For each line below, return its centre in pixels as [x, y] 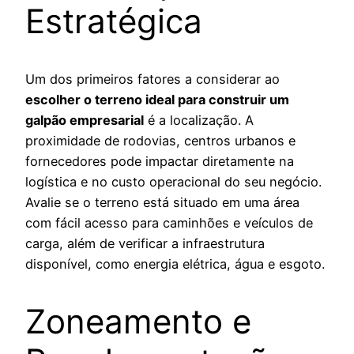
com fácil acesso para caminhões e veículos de [169, 222]
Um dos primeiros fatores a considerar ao [153, 79]
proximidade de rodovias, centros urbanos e [160, 140]
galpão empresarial [85, 120]
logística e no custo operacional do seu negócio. [173, 181]
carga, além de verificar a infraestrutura [145, 243]
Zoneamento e [138, 321]
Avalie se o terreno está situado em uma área [162, 202]
